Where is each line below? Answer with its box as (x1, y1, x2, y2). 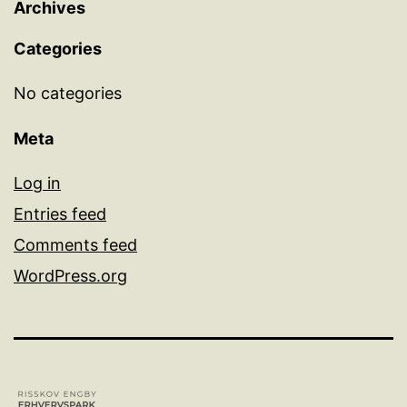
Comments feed (14, 234, 137, 254)
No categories (14, 83, 122, 103)
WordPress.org (14, 265, 127, 285)
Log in (14, 173, 61, 193)
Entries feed (14, 203, 106, 223)
